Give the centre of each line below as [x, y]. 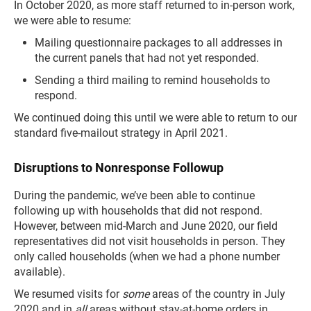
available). [40, 272]
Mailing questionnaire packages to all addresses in [159, 43]
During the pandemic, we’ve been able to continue [134, 195]
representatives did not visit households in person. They [150, 241]
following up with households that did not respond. [138, 211]
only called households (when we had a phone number [147, 257]
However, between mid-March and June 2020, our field [146, 226]
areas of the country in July [217, 294]
